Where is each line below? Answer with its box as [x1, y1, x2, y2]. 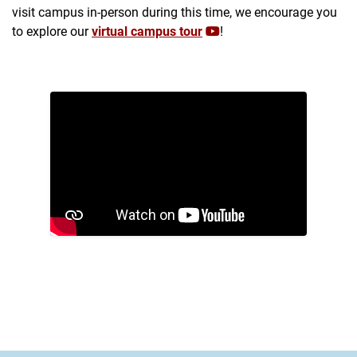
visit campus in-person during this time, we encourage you [12, 3, 337, 21]
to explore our [12, 22, 92, 40]
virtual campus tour [92, 22, 202, 40]
